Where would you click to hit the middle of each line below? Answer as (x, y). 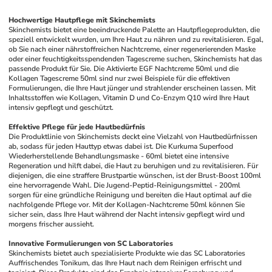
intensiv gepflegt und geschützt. (61, 107)
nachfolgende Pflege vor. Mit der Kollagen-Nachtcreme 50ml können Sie (127, 205)
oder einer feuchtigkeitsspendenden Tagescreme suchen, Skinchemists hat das (136, 59)
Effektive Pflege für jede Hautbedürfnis (77, 127)
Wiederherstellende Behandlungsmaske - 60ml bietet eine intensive (119, 156)
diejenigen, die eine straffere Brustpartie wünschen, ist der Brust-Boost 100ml (135, 175)
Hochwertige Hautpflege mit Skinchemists (82, 20)
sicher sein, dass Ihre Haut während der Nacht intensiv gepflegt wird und (127, 214)
